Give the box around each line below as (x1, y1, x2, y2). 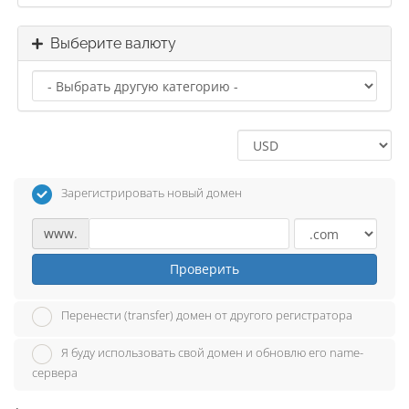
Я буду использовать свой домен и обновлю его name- (61, 344, 363, 362)
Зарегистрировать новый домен (61, 184, 242, 201)
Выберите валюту (43, 35, 176, 52)
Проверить (170, 259, 239, 278)
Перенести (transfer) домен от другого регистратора (61, 307, 352, 324)
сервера (32, 364, 78, 382)
